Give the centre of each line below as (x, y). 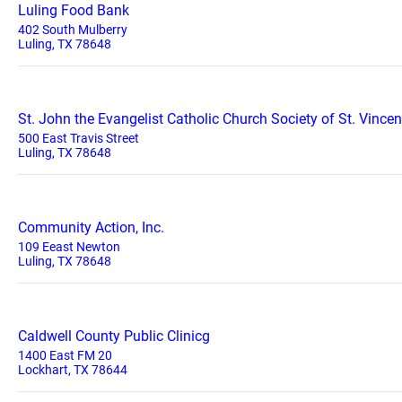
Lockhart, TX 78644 (73, 370)
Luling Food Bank (74, 10)
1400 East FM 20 (65, 355)
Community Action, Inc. (91, 227)
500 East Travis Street (79, 138)
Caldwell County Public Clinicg (114, 336)
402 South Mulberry (73, 30)
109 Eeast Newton (69, 247)
